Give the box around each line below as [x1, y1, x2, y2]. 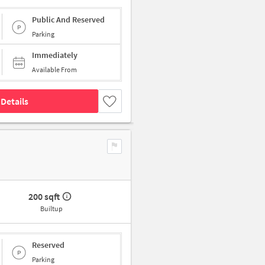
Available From [32, 65, 77, 75]
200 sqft [28, 190, 60, 203]
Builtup [40, 204, 63, 214]
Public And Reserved [32, 14, 105, 25]
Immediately [32, 50, 77, 61]
